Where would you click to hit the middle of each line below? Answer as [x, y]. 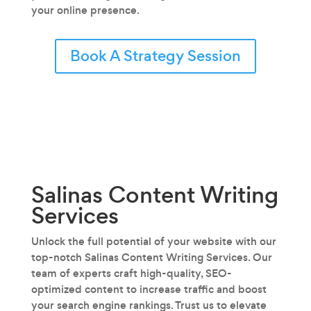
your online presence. [85, 10]
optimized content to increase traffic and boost [149, 289]
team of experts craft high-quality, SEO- [131, 273]
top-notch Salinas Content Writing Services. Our [151, 257]
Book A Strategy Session [155, 56]
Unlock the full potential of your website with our [153, 241]
